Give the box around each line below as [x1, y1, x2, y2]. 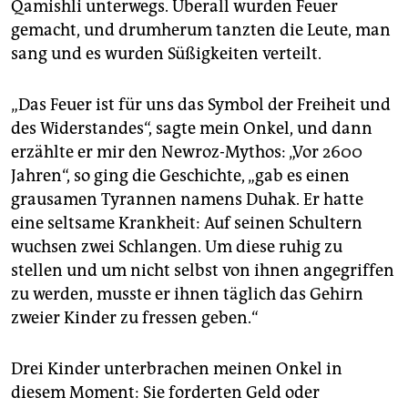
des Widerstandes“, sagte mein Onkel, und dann [11, 118, 372, 139]
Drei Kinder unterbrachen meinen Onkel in [11, 359, 342, 380]
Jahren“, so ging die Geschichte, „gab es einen [11, 166, 350, 187]
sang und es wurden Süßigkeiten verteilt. [11, 44, 321, 65]
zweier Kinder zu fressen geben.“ [11, 308, 259, 329]
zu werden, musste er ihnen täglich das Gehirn [11, 284, 363, 305]
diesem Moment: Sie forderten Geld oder [11, 382, 320, 403]
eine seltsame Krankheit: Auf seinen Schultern [11, 213, 362, 234]
